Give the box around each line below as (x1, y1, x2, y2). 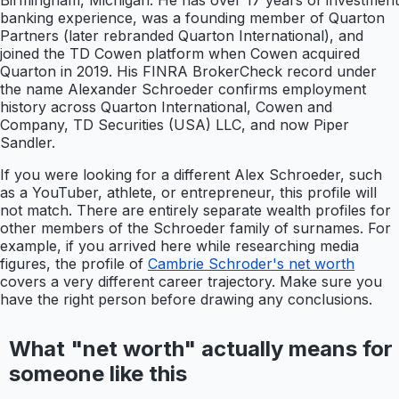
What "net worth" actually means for (8, 336, 393, 362)
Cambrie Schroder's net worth (148, 255, 354, 273)
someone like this (8, 361, 187, 387)
